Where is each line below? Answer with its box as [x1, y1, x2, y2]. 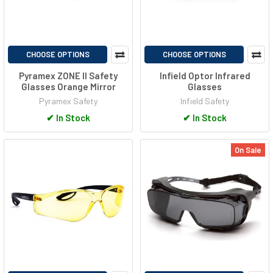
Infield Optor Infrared [159, 69, 250, 81]
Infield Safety [180, 95, 229, 106]
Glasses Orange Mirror [21, 80, 116, 92]
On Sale [235, 144, 261, 155]
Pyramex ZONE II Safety [19, 69, 118, 81]
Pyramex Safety [39, 95, 97, 106]
